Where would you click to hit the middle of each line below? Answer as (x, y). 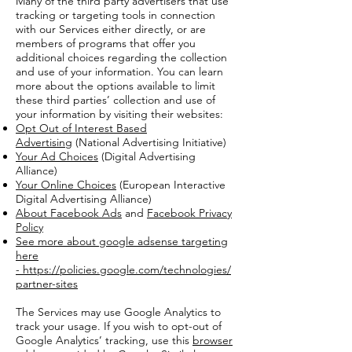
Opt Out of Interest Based (81, 128)
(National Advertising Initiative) (149, 142)
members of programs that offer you (106, 43)
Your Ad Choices (57, 156)
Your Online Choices (66, 185)
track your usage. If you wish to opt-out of (119, 326)
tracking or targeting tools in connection (115, 15)
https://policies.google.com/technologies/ (127, 269)
